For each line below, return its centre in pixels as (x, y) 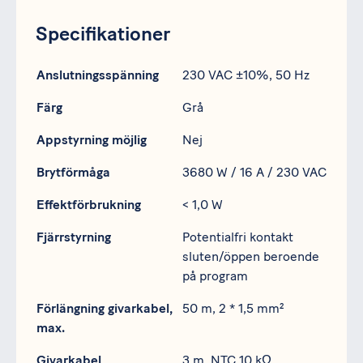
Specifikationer (103, 34)
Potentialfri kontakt (238, 237)
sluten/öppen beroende (251, 257)
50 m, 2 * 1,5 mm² (233, 309)
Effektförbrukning (89, 205)
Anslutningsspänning (98, 75)
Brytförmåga (73, 173)
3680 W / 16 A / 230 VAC (254, 173)
